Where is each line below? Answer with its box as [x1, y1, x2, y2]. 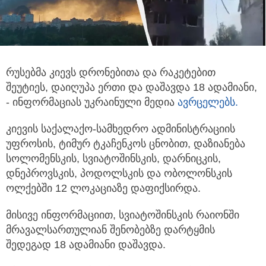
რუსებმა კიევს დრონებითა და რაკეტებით [6, 66, 216, 79]
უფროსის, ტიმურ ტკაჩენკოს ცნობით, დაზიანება [6, 138, 245, 150]
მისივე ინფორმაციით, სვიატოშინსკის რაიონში [6, 209, 239, 221]
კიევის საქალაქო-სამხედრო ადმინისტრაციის [6, 123, 235, 135]
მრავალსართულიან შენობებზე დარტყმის [6, 224, 215, 236]
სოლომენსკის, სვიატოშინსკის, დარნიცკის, [6, 153, 221, 165]
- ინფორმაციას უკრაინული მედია [6, 96, 178, 109]
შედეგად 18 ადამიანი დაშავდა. [6, 239, 166, 251]
